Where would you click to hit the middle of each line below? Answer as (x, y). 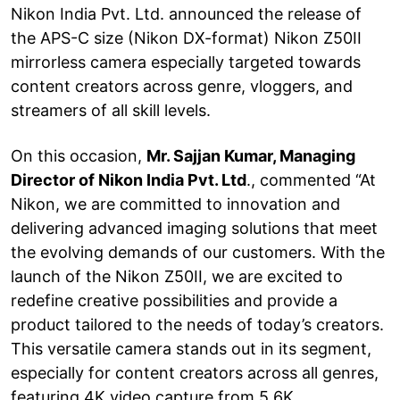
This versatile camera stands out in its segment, (191, 348)
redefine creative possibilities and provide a (174, 300)
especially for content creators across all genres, (195, 372)
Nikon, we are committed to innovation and (175, 204)
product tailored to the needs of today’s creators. (197, 324)
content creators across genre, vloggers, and (182, 86)
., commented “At (311, 179)
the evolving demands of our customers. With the (198, 252)
